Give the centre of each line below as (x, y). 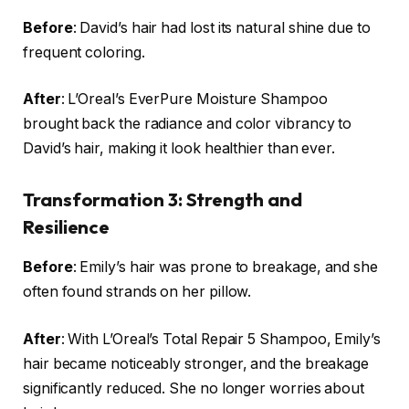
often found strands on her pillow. (137, 292)
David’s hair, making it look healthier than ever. (179, 149)
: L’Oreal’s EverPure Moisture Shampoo (194, 100)
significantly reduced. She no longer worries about (194, 388)
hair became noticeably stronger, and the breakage (196, 363)
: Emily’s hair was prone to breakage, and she (225, 267)
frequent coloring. (84, 52)
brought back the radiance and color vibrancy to (188, 124)
